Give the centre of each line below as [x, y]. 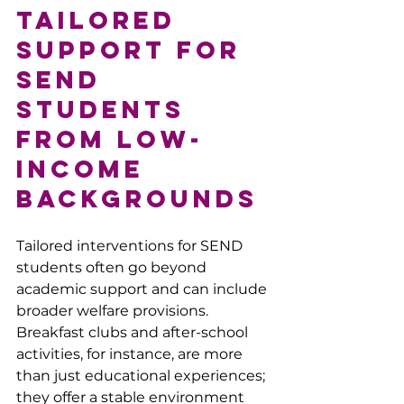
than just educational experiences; [142, 375]
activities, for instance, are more [131, 353]
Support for [134, 49]
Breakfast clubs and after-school [134, 332]
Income [86, 168]
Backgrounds [137, 198]
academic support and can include [143, 289]
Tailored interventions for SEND [131, 245]
